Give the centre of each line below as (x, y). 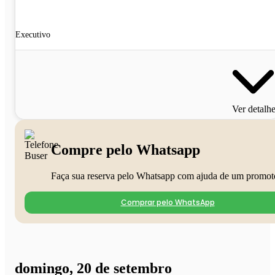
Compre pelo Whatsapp (126, 149)
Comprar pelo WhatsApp (168, 202)
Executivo (33, 34)
